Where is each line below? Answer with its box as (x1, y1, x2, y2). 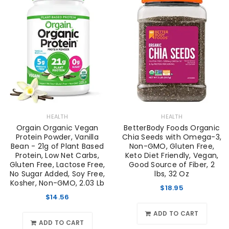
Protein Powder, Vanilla (16, 132, 99, 143)
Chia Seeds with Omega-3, (122, 132, 221, 143)
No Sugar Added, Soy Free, (9, 169, 105, 179)
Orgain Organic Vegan (16, 123, 99, 133)
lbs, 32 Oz (154, 169, 189, 179)
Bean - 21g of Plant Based (10, 141, 104, 152)
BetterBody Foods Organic (124, 123, 220, 133)
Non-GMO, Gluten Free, (129, 141, 215, 152)
